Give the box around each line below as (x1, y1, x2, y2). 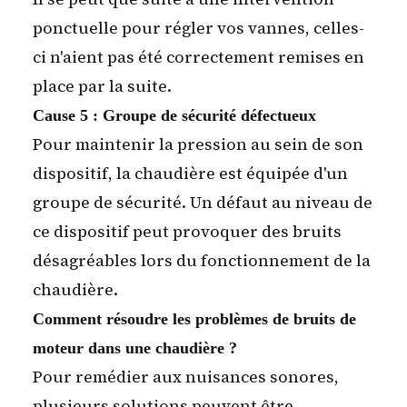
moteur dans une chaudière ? (33, 339, 237, 358)
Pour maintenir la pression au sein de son (33, 133, 363, 156)
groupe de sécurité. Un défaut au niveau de (33, 191, 372, 214)
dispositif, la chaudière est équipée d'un (33, 162, 348, 185)
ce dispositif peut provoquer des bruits (33, 220, 342, 243)
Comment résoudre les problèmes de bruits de (33, 310, 356, 329)
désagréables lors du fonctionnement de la (33, 249, 371, 273)
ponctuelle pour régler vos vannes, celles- (33, 16, 364, 40)
